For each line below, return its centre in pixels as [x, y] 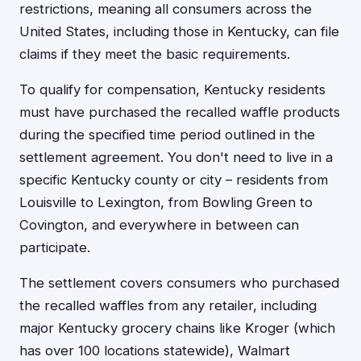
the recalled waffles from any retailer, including [168, 306]
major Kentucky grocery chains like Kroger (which [177, 328]
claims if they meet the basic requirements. [155, 54]
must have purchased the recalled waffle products [180, 112]
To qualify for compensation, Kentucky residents [172, 90]
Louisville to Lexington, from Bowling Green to [166, 203]
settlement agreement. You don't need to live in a [176, 158]
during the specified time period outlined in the [167, 135]
